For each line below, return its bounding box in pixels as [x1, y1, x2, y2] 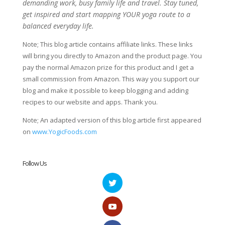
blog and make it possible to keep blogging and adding [22, 85, 188, 95]
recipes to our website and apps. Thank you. [22, 97, 158, 106]
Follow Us [22, 158, 47, 168]
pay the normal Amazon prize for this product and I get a [22, 62, 194, 72]
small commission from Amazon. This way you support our [22, 74, 199, 83]
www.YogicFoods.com [32, 127, 97, 136]
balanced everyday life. [22, 21, 94, 31]
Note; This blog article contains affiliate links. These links [22, 39, 193, 49]
